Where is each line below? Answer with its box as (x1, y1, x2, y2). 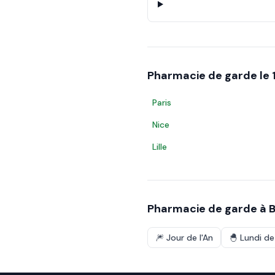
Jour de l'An (166, 232, 213, 243)
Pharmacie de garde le (147, 68, 272, 83)
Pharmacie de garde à (147, 201, 269, 216)
